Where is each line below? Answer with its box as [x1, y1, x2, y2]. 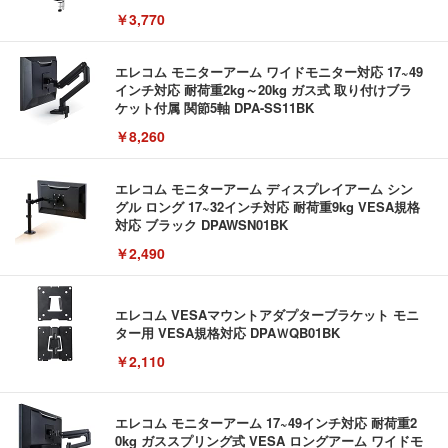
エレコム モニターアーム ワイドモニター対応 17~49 [115, 62, 423, 82]
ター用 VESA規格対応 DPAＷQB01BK [115, 323, 340, 343]
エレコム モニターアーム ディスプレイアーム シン [115, 179, 413, 199]
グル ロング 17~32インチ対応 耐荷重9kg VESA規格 [115, 197, 420, 217]
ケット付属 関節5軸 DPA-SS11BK [115, 98, 314, 118]
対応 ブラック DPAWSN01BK [115, 215, 288, 235]
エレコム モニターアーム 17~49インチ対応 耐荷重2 [115, 413, 417, 433]
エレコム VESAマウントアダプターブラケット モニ [115, 305, 419, 325]
